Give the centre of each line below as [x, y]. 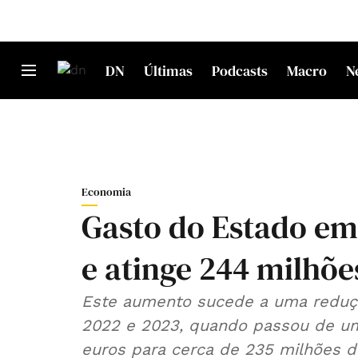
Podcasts [240, 70]
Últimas [168, 70]
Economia [106, 192]
